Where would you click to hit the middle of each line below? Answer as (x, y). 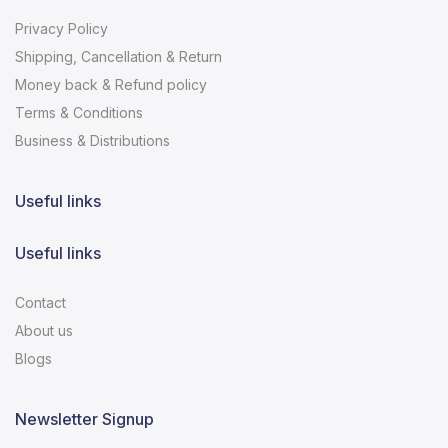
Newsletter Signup (84, 418)
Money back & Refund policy (111, 84)
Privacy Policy (61, 28)
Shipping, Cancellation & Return (118, 56)
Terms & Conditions (79, 112)
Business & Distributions (92, 140)
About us (44, 330)
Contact (40, 302)
